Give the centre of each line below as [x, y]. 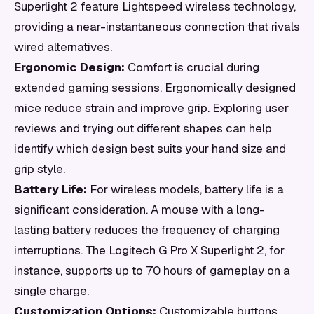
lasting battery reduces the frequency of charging [147, 230]
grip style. [40, 169]
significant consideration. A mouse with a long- [139, 210]
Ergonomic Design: [69, 67]
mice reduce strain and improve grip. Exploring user [151, 108]
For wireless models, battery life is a [185, 189]
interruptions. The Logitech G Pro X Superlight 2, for [149, 250]
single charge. [52, 291]
